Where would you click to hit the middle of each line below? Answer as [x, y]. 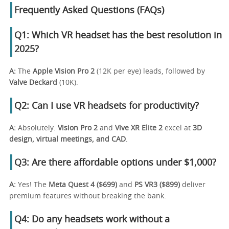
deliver [193, 185]
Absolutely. [37, 128]
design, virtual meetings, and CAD [67, 139]
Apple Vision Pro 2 [64, 71]
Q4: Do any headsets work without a [92, 220]
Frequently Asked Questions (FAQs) [89, 10]
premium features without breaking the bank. [88, 196]
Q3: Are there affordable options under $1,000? [115, 163]
